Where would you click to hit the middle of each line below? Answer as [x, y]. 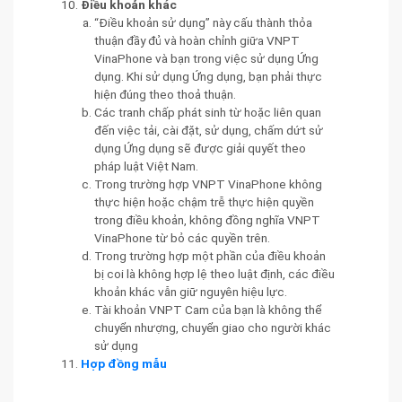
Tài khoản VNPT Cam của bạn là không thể [208, 309]
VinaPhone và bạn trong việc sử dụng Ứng [206, 58]
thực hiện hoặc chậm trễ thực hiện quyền [204, 201]
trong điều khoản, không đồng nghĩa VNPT [207, 219]
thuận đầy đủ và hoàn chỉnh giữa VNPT [197, 40]
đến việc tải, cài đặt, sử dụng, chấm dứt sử [209, 130]
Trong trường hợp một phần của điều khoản [210, 255]
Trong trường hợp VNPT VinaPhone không [208, 184]
